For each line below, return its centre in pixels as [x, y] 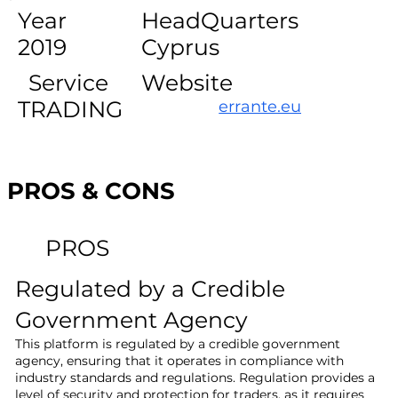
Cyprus [181, 47]
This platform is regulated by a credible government [178, 344]
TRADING [70, 109]
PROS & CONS [92, 191]
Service [68, 82]
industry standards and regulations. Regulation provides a [195, 378]
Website [187, 82]
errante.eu [260, 107]
